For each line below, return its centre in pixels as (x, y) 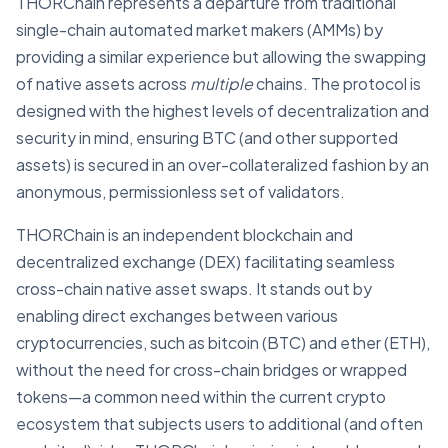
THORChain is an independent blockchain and (184, 234)
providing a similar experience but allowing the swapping (221, 56)
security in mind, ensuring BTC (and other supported (207, 137)
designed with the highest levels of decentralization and (222, 110)
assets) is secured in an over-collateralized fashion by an (222, 164)
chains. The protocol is (337, 83)
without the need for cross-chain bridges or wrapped (211, 369)
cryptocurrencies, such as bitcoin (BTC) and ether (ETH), (223, 342)
